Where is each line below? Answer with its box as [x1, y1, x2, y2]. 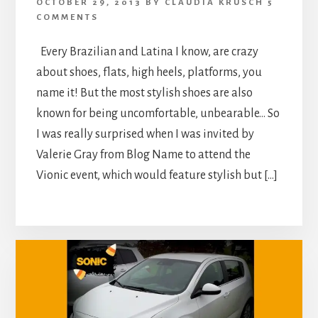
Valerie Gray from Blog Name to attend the [35, 148, 251, 161]
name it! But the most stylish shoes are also [35, 86, 253, 99]
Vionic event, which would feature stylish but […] [35, 168, 278, 182]
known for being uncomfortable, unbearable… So [35, 106, 280, 120]
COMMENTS [35, 12, 99, 22]
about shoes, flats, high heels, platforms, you [35, 65, 262, 79]
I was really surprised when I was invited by [35, 127, 254, 141]
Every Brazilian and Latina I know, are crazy [35, 45, 258, 58]
